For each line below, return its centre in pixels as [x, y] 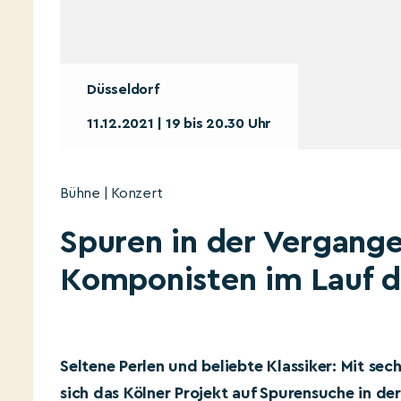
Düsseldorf [123, 90]
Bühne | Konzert [111, 193]
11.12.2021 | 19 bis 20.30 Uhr [179, 124]
